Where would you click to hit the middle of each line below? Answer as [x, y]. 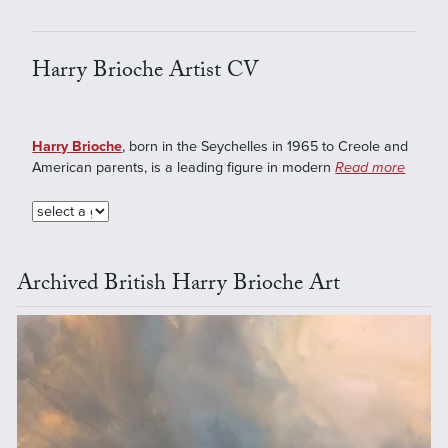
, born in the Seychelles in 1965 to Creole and [265, 147]
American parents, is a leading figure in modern [184, 168]
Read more [370, 168]
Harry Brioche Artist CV [146, 73]
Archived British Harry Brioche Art [178, 286]
